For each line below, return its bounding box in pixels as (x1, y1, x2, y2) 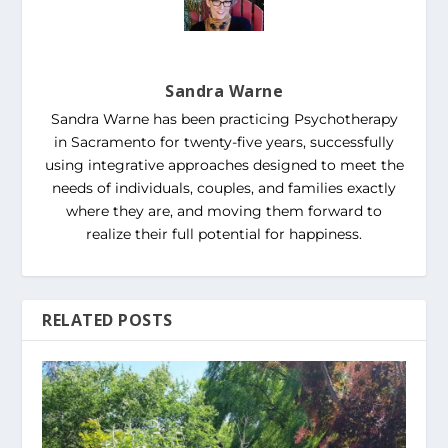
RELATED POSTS (42, 308, 173, 331)
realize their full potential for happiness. (86, 224, 362, 243)
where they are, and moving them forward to (66, 201, 382, 220)
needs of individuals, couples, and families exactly (52, 178, 396, 197)
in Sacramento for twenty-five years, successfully (54, 132, 394, 151)
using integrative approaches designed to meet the (44, 155, 404, 174)
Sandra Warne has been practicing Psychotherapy (50, 109, 398, 128)
